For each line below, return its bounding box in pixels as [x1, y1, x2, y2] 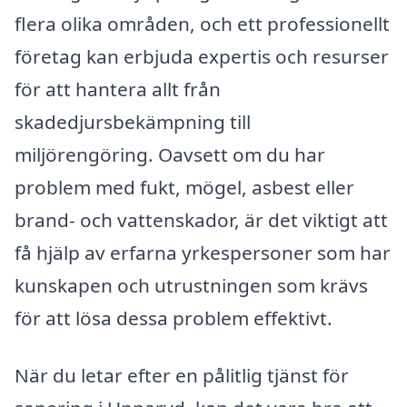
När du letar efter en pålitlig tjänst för [15, 362, 349, 389]
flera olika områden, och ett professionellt [15, 10, 390, 36]
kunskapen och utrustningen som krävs [15, 272, 368, 298]
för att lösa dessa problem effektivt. [15, 304, 333, 331]
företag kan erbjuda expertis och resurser [15, 43, 389, 69]
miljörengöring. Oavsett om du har [15, 141, 325, 167]
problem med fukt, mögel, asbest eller [15, 174, 354, 200]
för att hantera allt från [15, 75, 221, 102]
